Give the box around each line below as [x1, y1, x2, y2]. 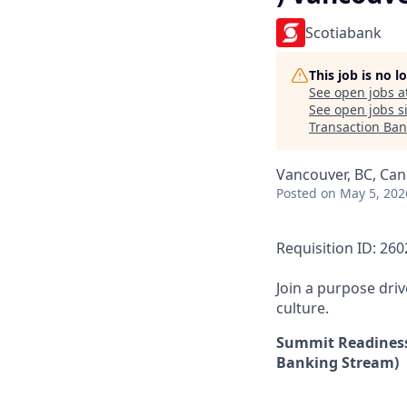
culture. [276, 298, 329, 318]
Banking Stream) [276, 352, 399, 372]
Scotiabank [305, 23, 382, 43]
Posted [276, 184, 317, 202]
